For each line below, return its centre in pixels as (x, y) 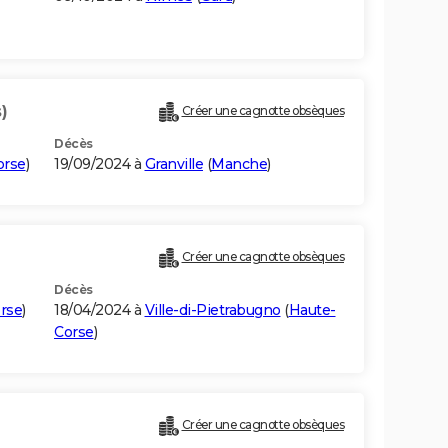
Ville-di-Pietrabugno (212, 310)
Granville (173, 164)
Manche (239, 164)
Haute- (312, 310)
